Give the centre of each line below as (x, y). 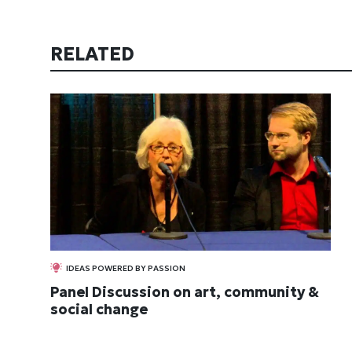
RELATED (95, 54)
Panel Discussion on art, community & (185, 292)
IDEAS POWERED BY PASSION (126, 269)
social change (99, 310)
